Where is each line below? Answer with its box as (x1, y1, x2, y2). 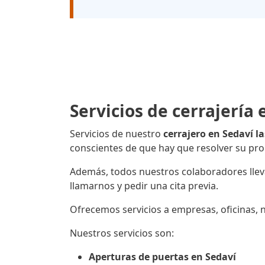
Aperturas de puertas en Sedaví (89, 250, 236, 264)
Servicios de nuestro (70, 127, 163, 141)
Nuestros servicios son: (70, 227, 174, 240)
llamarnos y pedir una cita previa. (70, 179, 218, 193)
